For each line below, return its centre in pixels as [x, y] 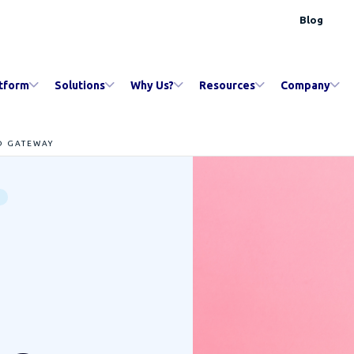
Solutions [80, 85]
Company [305, 85]
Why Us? [152, 85]
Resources [227, 85]
